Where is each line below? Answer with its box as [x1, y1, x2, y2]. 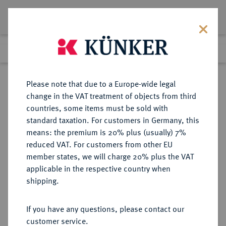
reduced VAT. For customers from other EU [26, 139, 173, 149]
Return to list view [14, 101, 76, 110]
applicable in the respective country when [26, 163, 171, 173]
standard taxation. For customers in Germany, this [26, 115, 199, 125]
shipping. [26, 176, 59, 185]
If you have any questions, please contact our [26, 204, 184, 213]
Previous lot [14, 49, 58, 58]
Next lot [133, 49, 162, 58]
